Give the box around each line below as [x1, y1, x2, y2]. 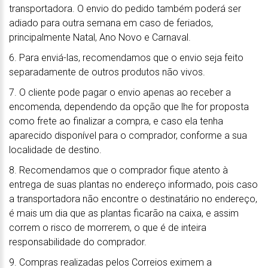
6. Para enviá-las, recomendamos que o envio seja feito [9, 51, 243, 63]
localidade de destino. [9, 144, 102, 156]
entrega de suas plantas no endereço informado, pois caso [9, 178, 258, 190]
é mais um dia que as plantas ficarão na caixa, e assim [9, 207, 239, 219]
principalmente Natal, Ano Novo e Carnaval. [9, 31, 191, 43]
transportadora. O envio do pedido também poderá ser [9, 2, 241, 14]
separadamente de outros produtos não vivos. [9, 66, 205, 78]
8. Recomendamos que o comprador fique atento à [9, 164, 228, 176]
